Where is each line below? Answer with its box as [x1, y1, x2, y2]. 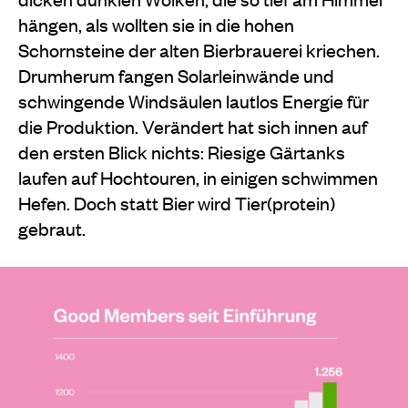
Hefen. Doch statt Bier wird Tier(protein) [18, 189, 335, 215]
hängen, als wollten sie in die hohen [18, 11, 294, 36]
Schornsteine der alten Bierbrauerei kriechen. [18, 36, 380, 62]
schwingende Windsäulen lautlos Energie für [18, 87, 369, 113]
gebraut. [18, 215, 86, 240]
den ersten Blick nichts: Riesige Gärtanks [18, 138, 345, 164]
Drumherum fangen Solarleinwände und [18, 62, 334, 87]
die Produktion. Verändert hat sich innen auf [18, 113, 367, 138]
